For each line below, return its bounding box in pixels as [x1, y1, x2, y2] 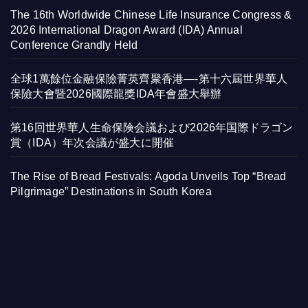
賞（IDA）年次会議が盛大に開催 [10, 137, 175, 149]
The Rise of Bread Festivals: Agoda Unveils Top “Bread [10, 170, 287, 183]
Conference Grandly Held [10, 39, 138, 52]
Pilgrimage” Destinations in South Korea [10, 186, 212, 198]
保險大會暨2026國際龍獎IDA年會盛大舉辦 [10, 88, 222, 100]
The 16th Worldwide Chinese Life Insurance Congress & [10, 9, 292, 21]
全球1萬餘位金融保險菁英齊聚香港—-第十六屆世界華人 [10, 73, 288, 85]
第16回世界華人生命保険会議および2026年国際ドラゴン [10, 122, 294, 134]
